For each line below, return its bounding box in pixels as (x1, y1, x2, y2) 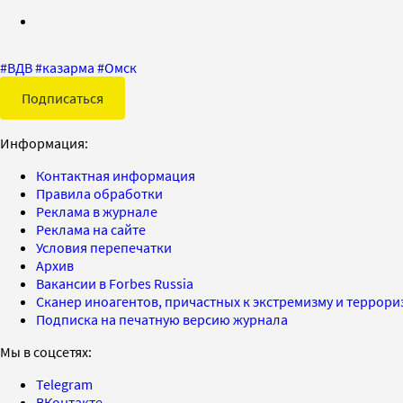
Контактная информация (36, 166, 195, 184)
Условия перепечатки (36, 237, 172, 256)
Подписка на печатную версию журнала (36, 309, 288, 328)
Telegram (36, 374, 93, 393)
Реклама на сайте (36, 219, 146, 238)
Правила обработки (36, 184, 163, 202)
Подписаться (22, 88, 103, 107)
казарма (42, 58, 94, 76)
